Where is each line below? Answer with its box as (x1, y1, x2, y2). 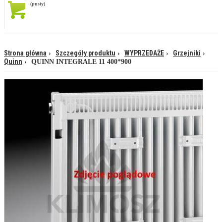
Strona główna (4, 49, 47, 57)
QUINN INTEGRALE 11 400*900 (31, 58, 131, 66)
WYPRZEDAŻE (124, 49, 164, 57)
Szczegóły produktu (55, 49, 115, 57)
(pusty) (30, 1, 45, 7)
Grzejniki (173, 49, 201, 57)
